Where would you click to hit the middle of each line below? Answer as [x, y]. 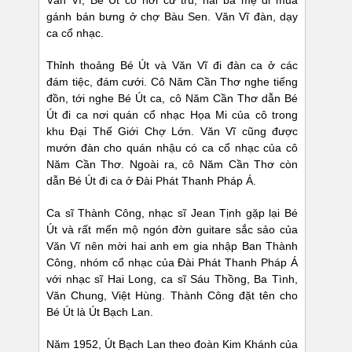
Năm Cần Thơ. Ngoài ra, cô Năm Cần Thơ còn [172, 165]
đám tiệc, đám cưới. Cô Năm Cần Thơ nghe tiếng [172, 82]
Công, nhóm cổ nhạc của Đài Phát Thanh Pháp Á [172, 263]
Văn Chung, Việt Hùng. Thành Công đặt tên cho [172, 296]
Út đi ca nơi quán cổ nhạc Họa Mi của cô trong [172, 115]
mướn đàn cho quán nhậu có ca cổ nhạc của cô [172, 148]
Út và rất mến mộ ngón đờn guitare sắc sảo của [172, 230]
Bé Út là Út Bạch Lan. [100, 312]
